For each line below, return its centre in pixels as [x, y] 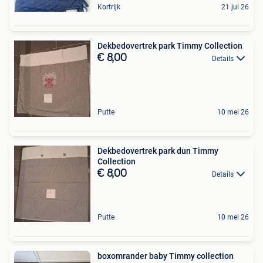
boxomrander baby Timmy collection [166, 256]
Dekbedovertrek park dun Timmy [158, 151]
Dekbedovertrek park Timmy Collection [170, 46]
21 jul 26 [235, 7]
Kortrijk [109, 7]
